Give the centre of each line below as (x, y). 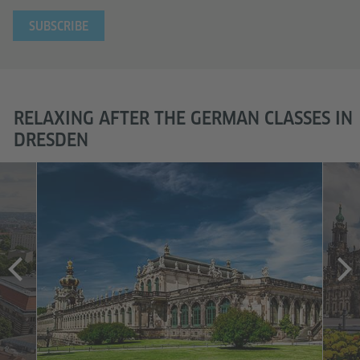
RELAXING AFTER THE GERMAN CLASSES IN (183, 118)
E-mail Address (55, 18)
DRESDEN (51, 139)
